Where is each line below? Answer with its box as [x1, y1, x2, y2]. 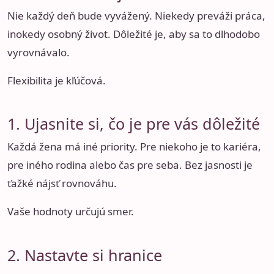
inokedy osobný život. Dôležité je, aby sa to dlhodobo [7, 26, 260, 41]
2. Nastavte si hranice [7, 244, 162, 265]
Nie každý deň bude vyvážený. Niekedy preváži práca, [7, 8, 265, 23]
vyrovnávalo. [7, 45, 70, 59]
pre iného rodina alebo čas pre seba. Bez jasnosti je [7, 158, 253, 172]
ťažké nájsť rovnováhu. [7, 176, 117, 191]
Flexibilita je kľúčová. [7, 73, 106, 87]
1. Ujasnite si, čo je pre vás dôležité [7, 113, 260, 135]
